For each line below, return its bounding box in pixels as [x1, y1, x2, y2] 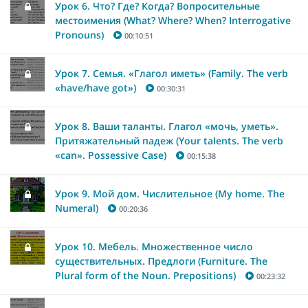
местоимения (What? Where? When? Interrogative [55, 13, 291, 27]
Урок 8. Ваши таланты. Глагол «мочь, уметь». [55, 119, 278, 133]
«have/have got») [55, 80, 136, 94]
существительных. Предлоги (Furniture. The [55, 254, 267, 267]
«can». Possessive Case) [55, 148, 166, 162]
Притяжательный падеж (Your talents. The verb [55, 133, 283, 147]
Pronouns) [55, 27, 104, 41]
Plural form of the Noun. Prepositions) [55, 268, 236, 282]
